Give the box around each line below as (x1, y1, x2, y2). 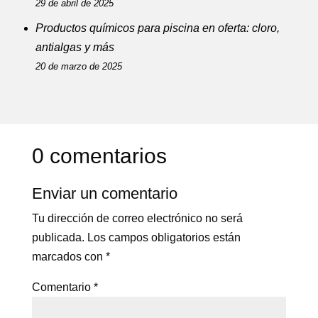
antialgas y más (35, 40, 114, 53)
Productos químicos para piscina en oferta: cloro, (35, 21, 280, 34)
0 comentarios (31, 143, 167, 168)
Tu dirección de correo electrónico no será (31, 212, 243, 224)
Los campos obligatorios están (87, 231, 241, 243)
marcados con (31, 250, 106, 263)
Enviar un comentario (31, 184, 177, 202)
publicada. (31, 231, 84, 243)
